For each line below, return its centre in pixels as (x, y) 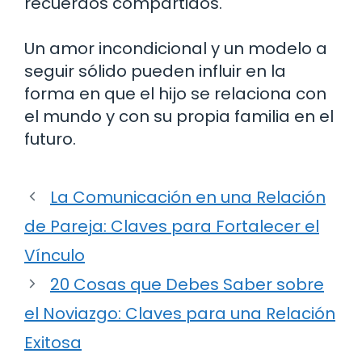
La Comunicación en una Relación (188, 197)
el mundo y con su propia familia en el (179, 116)
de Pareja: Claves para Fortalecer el (172, 226)
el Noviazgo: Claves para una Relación (180, 313)
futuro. (50, 139)
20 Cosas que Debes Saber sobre (187, 284)
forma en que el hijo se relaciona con (175, 93)
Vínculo (55, 255)
